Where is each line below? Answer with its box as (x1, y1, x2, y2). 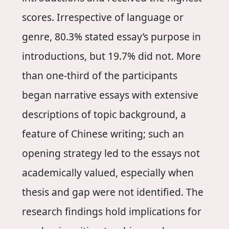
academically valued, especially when (21, 166, 194, 180)
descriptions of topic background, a (21, 107, 186, 122)
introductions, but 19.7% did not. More (21, 49, 201, 63)
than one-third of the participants (21, 68, 177, 83)
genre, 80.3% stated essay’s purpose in (21, 30, 201, 44)
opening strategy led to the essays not (21, 146, 200, 161)
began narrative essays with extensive (21, 88, 198, 102)
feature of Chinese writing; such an (21, 127, 184, 141)
